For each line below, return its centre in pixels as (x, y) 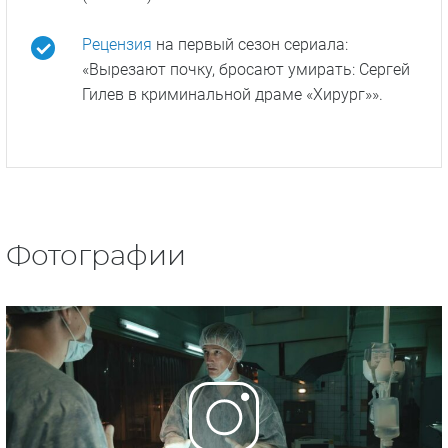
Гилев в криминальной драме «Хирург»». (232, 94)
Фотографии (96, 256)
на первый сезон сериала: (250, 44)
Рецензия (117, 44)
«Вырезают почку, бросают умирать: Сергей (246, 69)
